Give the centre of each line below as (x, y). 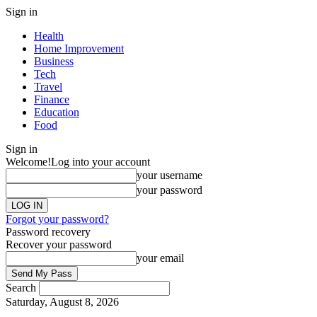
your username (169, 175)
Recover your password (59, 244)
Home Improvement (79, 48)
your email (160, 258)
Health (49, 36)
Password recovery (48, 232)
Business (54, 61)
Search (21, 288)
